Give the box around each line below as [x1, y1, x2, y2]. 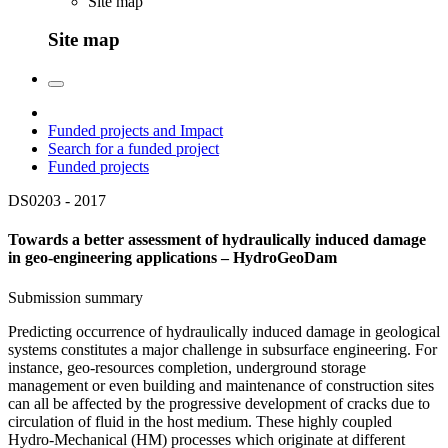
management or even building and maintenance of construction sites [8, 376, 434, 394]
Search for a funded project [48, 140, 219, 158]
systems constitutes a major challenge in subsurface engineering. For [8, 340, 437, 358]
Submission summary [8, 288, 143, 306]
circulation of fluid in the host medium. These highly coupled [8, 412, 392, 430]
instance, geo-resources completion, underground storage [8, 358, 366, 376]
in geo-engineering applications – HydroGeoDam [8, 249, 337, 267]
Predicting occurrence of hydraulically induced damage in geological [8, 322, 440, 340]
